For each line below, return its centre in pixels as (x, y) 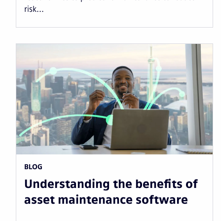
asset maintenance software (106, 199)
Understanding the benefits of (111, 184)
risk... (34, 9)
